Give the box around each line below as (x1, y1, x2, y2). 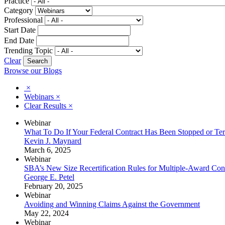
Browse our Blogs (4, 66, 62, 75)
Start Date (4, 25, 36, 34)
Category (4, 6, 33, 15)
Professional (4, 15, 43, 24)
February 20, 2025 (24, 181, 83, 190)
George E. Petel (24, 172, 74, 181)
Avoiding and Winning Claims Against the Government (24, 199, 200, 208)
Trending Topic (4, 46, 53, 55)
